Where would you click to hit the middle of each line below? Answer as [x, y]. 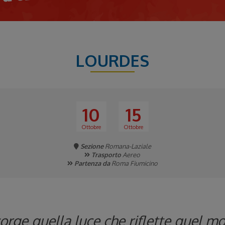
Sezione [92, 146]
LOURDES [113, 61]
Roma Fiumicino [134, 163]
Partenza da [93, 163]
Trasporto [106, 155]
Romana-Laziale [127, 146]
